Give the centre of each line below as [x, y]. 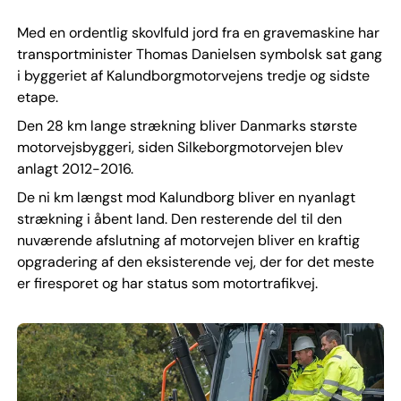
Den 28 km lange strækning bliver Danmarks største [187, 126]
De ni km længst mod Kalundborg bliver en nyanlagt [186, 197]
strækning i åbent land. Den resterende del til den [179, 219]
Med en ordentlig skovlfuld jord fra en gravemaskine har [198, 33]
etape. [37, 97]
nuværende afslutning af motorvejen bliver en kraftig [188, 240]
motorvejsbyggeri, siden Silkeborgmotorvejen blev [179, 147]
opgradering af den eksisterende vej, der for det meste [195, 262]
